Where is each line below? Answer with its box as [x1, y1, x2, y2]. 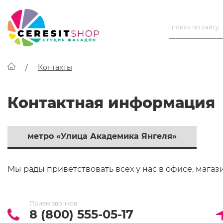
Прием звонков [29, 200, 77, 207]
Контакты [38, 63, 72, 72]
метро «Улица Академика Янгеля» [27, 131, 177, 141]
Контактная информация [7, 94, 215, 112]
